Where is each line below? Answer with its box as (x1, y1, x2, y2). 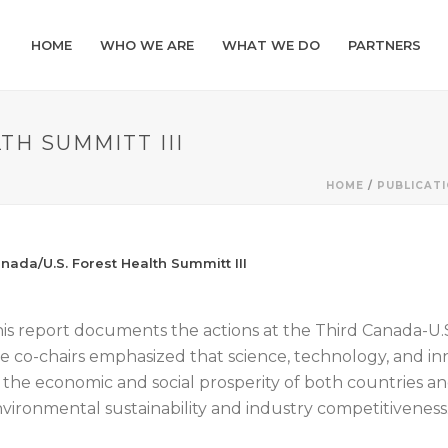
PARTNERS (348, 37, 422, 53)
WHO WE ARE (100, 37, 195, 53)
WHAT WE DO (222, 37, 321, 53)
